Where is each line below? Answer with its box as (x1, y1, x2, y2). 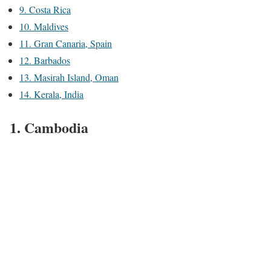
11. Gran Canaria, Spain (19, 37, 112, 50)
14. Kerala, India (19, 88, 83, 100)
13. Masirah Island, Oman (19, 71, 119, 83)
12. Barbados (19, 54, 70, 67)
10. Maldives (19, 20, 68, 33)
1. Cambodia (10, 116, 88, 138)
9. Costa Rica (19, 3, 71, 16)
